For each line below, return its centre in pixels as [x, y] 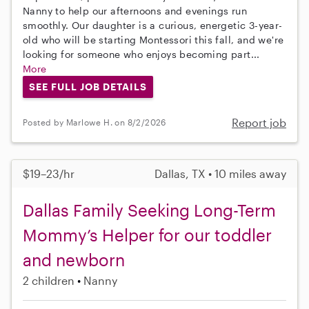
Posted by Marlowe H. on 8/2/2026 [94, 122]
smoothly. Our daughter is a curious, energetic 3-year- [153, 25]
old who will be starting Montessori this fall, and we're [153, 39]
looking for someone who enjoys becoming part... [141, 54]
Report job [259, 122]
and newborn [74, 259]
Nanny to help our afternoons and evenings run [135, 10]
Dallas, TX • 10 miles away [220, 173]
